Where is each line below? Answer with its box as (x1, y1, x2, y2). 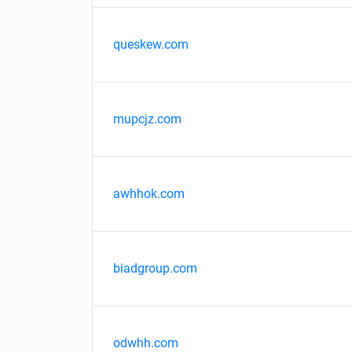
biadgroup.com (113, 261, 197, 276)
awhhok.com (113, 186, 185, 201)
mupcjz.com (113, 112, 181, 126)
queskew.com (113, 37, 189, 52)
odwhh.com (113, 335, 178, 350)
